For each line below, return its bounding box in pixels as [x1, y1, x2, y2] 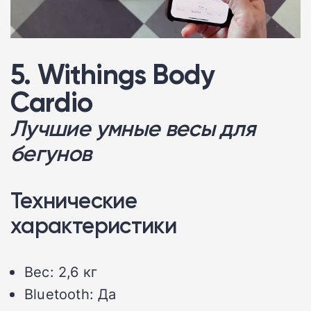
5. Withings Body [10, 56, 215, 92]
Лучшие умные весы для [10, 114, 255, 142]
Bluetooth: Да [24, 283, 117, 303]
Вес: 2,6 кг [24, 261, 98, 281]
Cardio [10, 84, 93, 119]
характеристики [10, 211, 177, 239]
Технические [10, 186, 137, 214]
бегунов [10, 139, 92, 167]
